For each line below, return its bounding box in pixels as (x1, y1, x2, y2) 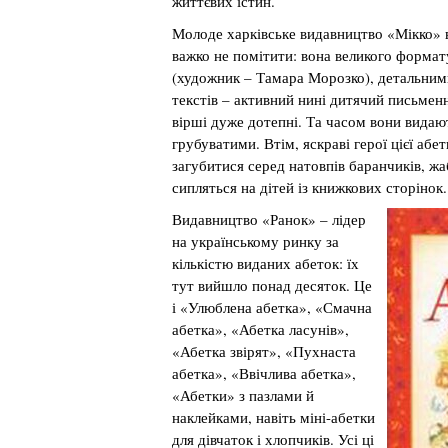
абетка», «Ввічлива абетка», (172, 363, 356, 383)
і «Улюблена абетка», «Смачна (172, 297, 372, 317)
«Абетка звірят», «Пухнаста (172, 341, 356, 361)
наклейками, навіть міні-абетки (172, 407, 375, 427)
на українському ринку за (172, 231, 339, 251)
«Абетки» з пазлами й (172, 385, 314, 405)
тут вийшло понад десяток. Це (172, 275, 372, 295)
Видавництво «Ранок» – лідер (172, 209, 366, 229)
